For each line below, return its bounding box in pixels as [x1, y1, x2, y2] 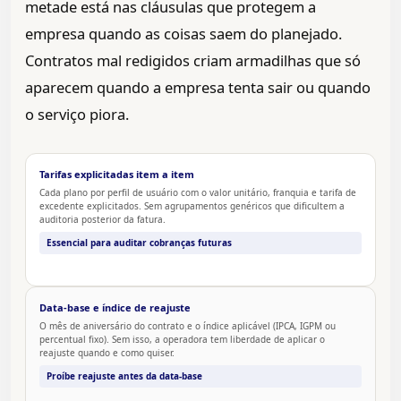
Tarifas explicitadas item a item [39, 167, 194, 182]
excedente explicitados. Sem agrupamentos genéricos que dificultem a [39, 200, 345, 213]
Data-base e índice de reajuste [39, 301, 191, 315]
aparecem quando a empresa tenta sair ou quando [25, 77, 371, 98]
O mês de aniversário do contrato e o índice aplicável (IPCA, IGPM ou [39, 320, 336, 333]
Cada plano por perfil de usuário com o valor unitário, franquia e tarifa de [39, 186, 356, 200]
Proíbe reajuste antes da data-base [47, 370, 202, 383]
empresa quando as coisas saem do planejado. [25, 23, 342, 45]
